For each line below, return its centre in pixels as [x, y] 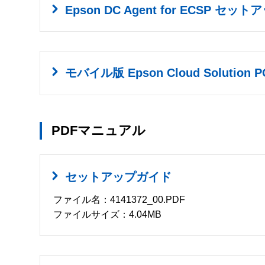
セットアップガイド [119, 177]
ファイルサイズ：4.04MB [108, 215]
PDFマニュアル [98, 130]
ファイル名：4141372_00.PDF [119, 200]
